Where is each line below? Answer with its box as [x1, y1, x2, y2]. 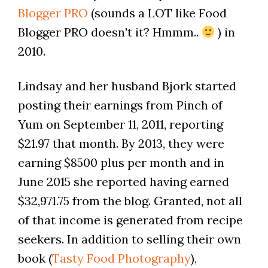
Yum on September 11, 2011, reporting [17, 117, 223, 132]
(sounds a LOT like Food [87, 5, 227, 21]
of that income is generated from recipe [17, 212, 243, 228]
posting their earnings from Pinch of [17, 98, 223, 113]
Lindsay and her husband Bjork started [17, 78, 236, 94]
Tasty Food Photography [51, 251, 191, 266]
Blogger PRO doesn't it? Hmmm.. [17, 25, 202, 40]
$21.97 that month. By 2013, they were [17, 136, 224, 151]
